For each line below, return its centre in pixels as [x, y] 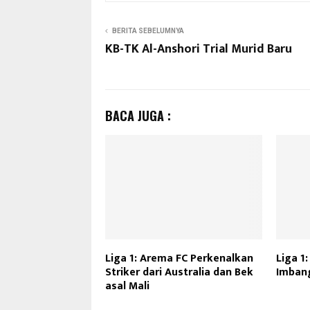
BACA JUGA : [138, 115]
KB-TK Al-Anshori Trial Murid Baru [199, 49]
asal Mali [127, 286]
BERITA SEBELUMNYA [148, 30]
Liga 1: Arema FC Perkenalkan [179, 258]
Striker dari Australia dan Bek [179, 272]
